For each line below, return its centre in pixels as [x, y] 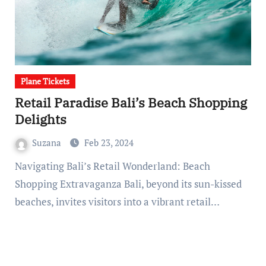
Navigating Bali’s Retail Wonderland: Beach [18, 166]
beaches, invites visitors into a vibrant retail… [117, 202]
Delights [40, 119]
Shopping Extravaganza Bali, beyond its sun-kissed [128, 184]
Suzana [47, 143]
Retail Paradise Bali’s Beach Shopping [131, 103]
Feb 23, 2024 [109, 143]
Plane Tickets [45, 81]
